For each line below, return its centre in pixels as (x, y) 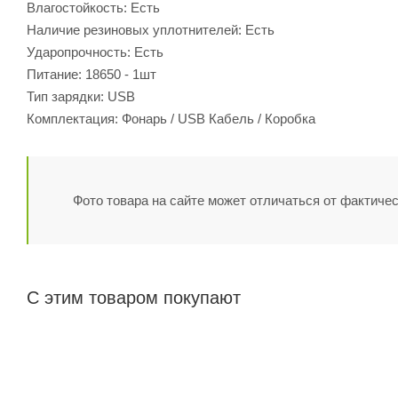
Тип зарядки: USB (81, 96)
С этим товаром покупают (134, 297)
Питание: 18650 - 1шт (92, 74)
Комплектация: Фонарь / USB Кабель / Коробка (171, 118)
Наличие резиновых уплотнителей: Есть (151, 29)
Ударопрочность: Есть (95, 52)
